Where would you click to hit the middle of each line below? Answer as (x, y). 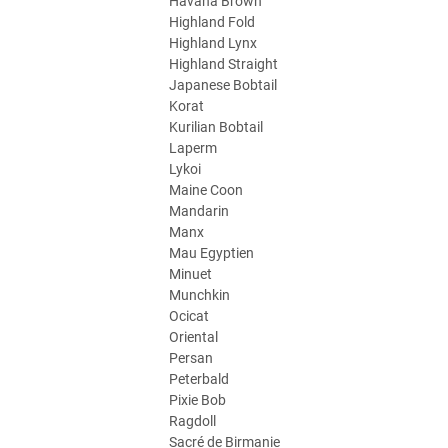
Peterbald (199, 379)
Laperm (193, 148)
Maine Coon (206, 190)
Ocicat (189, 316)
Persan (191, 358)
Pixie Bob (197, 400)
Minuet (190, 274)
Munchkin (199, 295)
